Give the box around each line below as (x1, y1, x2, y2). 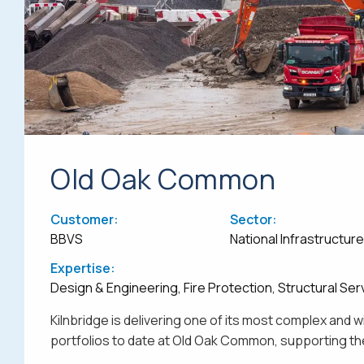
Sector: (229, 210, 277, 229)
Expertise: (50, 259, 115, 278)
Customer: (50, 210, 119, 229)
